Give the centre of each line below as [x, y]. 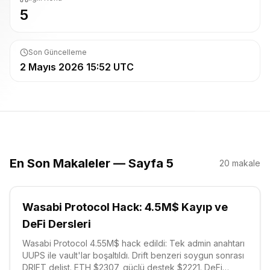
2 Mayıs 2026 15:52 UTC [77, 67]
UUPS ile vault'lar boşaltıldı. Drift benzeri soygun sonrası [133, 255]
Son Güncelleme [58, 52]
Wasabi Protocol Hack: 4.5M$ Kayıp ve [125, 207]
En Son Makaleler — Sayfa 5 [92, 163]
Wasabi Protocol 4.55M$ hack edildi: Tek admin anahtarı [133, 243]
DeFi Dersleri [57, 224]
